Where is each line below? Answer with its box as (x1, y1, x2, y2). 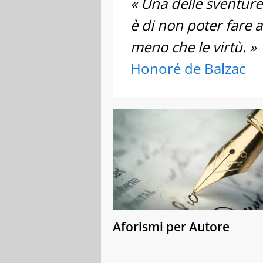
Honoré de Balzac (130, 58, 245, 78)
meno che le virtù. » (130, 36, 257, 56)
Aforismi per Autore (113, 218, 230, 235)
